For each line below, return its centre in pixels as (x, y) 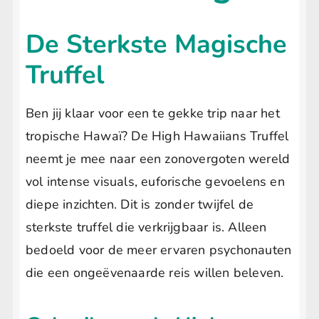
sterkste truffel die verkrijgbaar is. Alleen (146, 227)
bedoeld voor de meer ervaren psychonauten (159, 250)
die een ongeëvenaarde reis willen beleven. (155, 272)
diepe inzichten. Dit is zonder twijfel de (140, 204)
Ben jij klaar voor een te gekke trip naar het (153, 113)
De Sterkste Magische (156, 44)
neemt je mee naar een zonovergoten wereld (158, 158)
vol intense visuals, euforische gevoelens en (155, 181)
